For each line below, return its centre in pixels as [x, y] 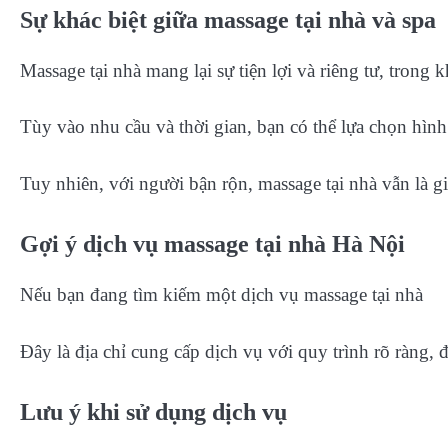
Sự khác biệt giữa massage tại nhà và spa [228, 19]
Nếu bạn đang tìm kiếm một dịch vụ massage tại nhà [221, 295]
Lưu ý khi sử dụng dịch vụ [153, 412]
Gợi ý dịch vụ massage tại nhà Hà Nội [212, 244]
